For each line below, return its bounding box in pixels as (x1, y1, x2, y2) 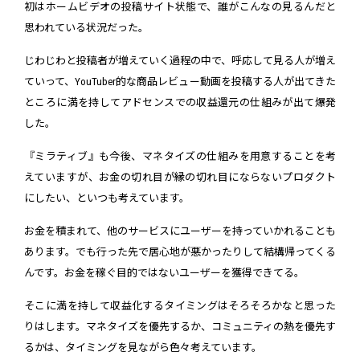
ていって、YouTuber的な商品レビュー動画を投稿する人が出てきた (24, 76, 336, 88)
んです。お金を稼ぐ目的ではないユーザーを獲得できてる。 (24, 267, 305, 280)
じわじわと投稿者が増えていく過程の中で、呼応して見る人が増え (24, 55, 336, 67)
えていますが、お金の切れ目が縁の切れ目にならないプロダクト (24, 171, 336, 184)
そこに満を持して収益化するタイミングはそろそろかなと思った (24, 300, 336, 313)
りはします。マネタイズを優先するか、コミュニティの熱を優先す (24, 321, 336, 333)
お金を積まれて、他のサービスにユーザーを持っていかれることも (24, 225, 336, 238)
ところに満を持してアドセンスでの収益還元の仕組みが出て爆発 (24, 96, 336, 109)
